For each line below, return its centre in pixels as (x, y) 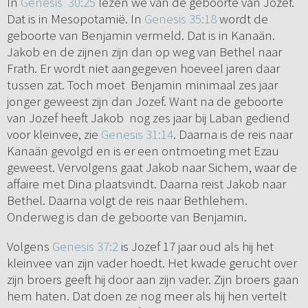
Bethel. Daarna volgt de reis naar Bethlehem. (127, 200)
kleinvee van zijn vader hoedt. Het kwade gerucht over (152, 263)
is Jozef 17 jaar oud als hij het (196, 246)
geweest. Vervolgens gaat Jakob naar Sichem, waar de (152, 167)
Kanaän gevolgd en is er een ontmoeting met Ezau (144, 151)
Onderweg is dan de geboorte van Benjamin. (126, 217)
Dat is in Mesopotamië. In (75, 19)
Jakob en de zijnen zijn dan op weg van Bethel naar (144, 52)
